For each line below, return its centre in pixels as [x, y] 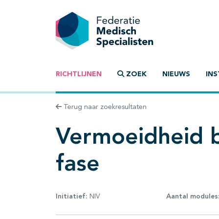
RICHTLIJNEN [79, 75]
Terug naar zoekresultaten [104, 107]
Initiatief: [72, 196]
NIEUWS [176, 75]
